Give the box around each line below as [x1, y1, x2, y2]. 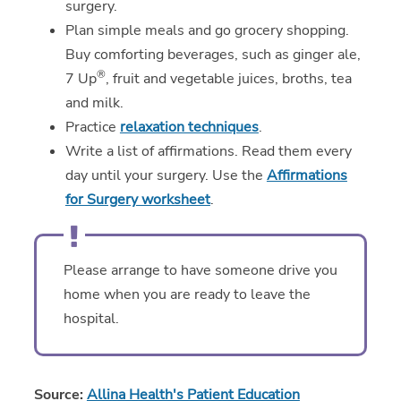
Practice [64, 117, 120, 138]
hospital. [63, 309, 119, 329]
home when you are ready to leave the [63, 285, 311, 305]
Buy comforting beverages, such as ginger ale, [64, 45, 361, 65]
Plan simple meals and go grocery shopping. [64, 21, 349, 41]
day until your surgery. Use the [64, 166, 267, 186]
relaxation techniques [119, 117, 259, 138]
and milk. [64, 93, 124, 114]
